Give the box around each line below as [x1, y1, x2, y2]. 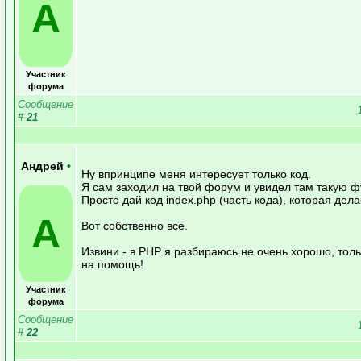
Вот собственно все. [81, 218, 188, 232]
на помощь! [81, 257, 143, 271]
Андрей [20, 160, 67, 172]
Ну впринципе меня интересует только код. [81, 167, 311, 180]
